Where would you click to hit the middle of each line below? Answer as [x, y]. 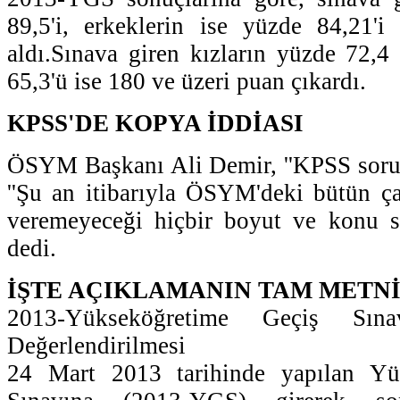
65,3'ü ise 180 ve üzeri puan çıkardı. [187, 81]
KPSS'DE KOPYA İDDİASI [155, 123]
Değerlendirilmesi [96, 345]
